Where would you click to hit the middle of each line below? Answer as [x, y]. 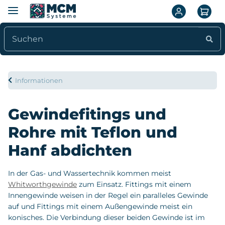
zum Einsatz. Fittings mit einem [134, 185]
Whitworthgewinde [42, 185]
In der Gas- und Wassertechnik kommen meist [90, 174]
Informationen [39, 81]
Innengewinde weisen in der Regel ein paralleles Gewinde [108, 196]
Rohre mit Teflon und [93, 133]
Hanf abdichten [70, 151]
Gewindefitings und [87, 115]
